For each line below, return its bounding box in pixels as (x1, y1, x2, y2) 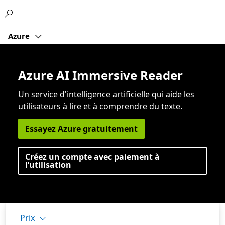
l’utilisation (25, 159, 71, 170)
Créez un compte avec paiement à (25, 151, 160, 162)
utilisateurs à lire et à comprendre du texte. (18, 101, 182, 112)
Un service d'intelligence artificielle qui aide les (18, 89, 194, 100)
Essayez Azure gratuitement (25, 123, 138, 134)
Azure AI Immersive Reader (18, 67, 183, 83)
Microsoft (85, 7, 118, 17)
